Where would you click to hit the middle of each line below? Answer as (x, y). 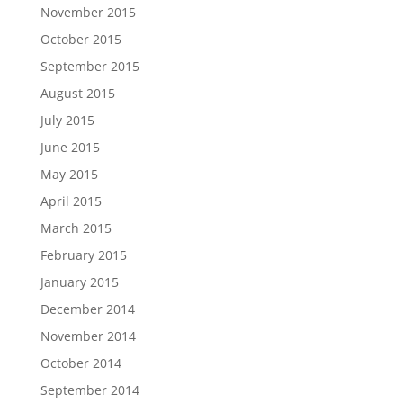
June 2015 (70, 147)
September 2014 (90, 390)
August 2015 (77, 93)
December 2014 (87, 309)
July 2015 (67, 120)
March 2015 (76, 228)
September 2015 (90, 66)
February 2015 (83, 255)
